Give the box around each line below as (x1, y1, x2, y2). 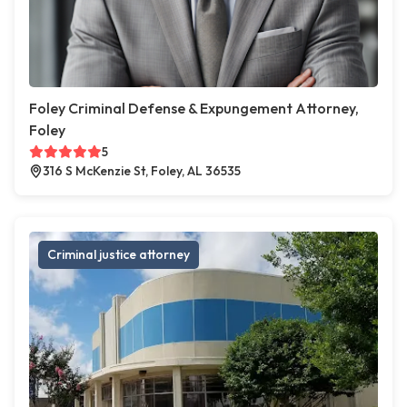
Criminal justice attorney (47, 246, 190, 263)
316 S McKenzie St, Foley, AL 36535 (43, 163, 241, 179)
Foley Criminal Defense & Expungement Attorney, (29, 99, 359, 117)
